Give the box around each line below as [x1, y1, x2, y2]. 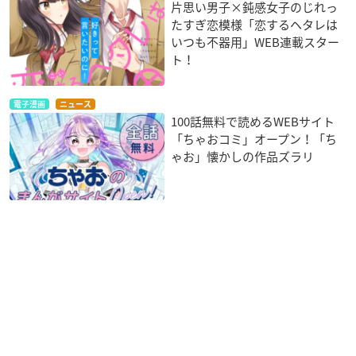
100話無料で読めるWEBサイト [171, 112, 335, 130]
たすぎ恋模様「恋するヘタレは [171, 15, 339, 33]
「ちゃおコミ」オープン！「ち [171, 130, 338, 148]
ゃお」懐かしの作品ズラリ [171, 147, 315, 165]
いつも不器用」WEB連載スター [171, 33, 340, 51]
